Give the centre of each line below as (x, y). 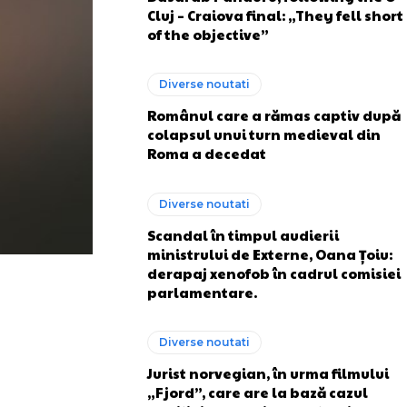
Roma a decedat (207, 153)
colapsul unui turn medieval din (264, 134)
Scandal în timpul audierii (243, 234)
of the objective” (208, 34)
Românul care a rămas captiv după (274, 115)
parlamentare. (202, 292)
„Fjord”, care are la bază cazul (258, 392)
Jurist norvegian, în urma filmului (268, 373)
